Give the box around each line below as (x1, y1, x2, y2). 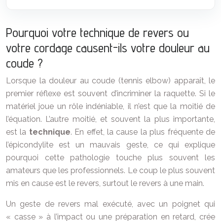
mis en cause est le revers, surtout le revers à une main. (6, 179, 204, 188)
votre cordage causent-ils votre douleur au (6, 40, 210, 56)
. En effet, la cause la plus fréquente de (70, 127, 216, 137)
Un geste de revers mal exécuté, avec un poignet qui (6, 199, 215, 209)
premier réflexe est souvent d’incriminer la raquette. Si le (6, 89, 215, 99)
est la (6, 127, 29, 137)
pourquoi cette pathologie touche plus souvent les (6, 153, 215, 163)
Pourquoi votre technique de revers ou (6, 25, 189, 40)
